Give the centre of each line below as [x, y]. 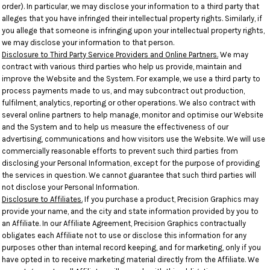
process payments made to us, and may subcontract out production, [123, 91]
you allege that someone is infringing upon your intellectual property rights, [133, 30]
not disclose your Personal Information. [70, 187]
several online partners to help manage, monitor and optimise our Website [133, 115]
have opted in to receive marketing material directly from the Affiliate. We [130, 259]
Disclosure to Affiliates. [42, 199]
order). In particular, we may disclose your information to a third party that [130, 6]
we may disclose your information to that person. [88, 42]
